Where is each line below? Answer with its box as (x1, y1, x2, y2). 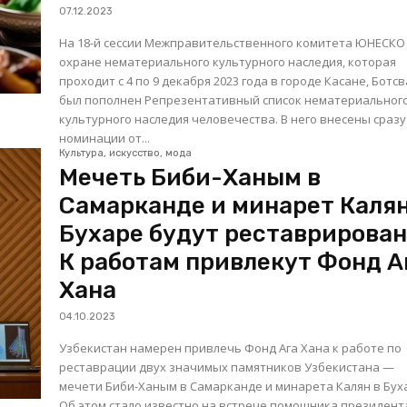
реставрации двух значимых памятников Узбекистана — (59, 359, 395, 376)
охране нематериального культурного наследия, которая (59, 54, 397, 71)
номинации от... (59, 130, 151, 147)
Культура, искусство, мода (59, 147, 193, 160)
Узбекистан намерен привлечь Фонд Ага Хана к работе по (59, 340, 402, 357)
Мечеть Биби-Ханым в (59, 164, 322, 193)
